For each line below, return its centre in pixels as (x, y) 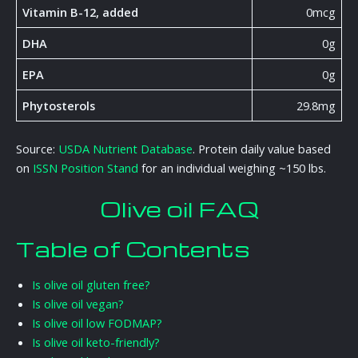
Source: (37, 149)
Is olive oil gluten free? (91, 285)
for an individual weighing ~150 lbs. (232, 168)
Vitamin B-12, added (81, 12)
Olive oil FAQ (179, 209)
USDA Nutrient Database (125, 149)
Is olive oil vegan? (78, 304)
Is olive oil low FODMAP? (97, 323)
